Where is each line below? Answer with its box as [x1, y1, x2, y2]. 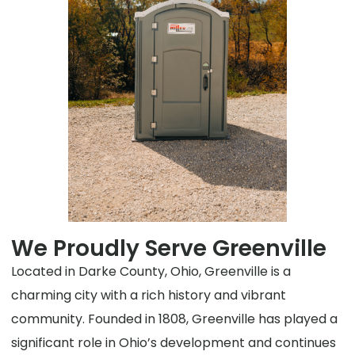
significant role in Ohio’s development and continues [11, 334, 337, 353]
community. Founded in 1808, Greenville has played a [11, 310, 338, 329]
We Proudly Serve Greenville [11, 233, 327, 265]
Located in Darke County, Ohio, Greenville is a [11, 262, 292, 281]
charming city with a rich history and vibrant [11, 286, 287, 305]
